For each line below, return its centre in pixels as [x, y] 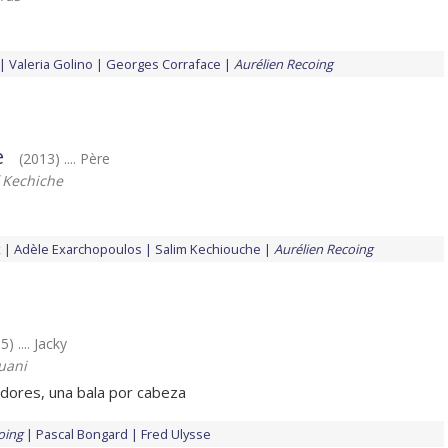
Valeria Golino [51, 64]
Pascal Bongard [82, 434]
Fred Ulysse [176, 434]
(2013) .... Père [64, 159]
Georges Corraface [163, 64]
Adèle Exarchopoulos [78, 249]
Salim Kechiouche [208, 249]
